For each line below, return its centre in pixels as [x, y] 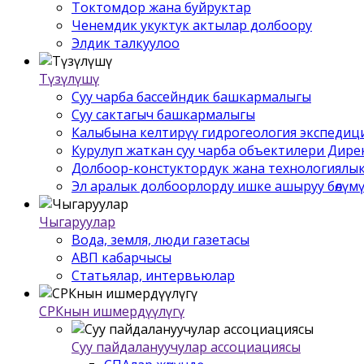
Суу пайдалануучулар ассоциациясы [186, 347]
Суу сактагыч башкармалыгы [163, 114]
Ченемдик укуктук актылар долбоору [192, 25]
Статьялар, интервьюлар [153, 275]
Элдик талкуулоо [126, 43]
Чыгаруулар [77, 221]
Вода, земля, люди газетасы [160, 239]
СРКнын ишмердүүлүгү [112, 311]
